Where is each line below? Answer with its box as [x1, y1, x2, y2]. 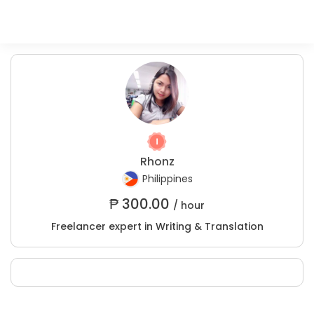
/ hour [173, 198, 205, 212]
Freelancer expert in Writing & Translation [50, 219, 264, 233]
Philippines [142, 172, 193, 186]
